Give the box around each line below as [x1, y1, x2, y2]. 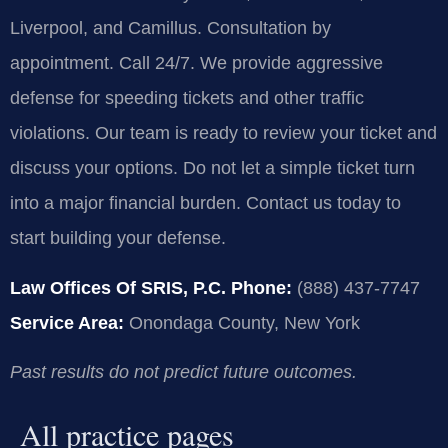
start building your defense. [10, 228, 226, 249]
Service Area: [10, 312, 124, 333]
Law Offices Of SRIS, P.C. [10, 277, 226, 298]
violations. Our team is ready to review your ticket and [10, 123, 437, 144]
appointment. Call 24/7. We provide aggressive [10, 53, 383, 74]
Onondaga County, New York [124, 312, 360, 333]
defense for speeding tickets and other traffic [10, 88, 364, 109]
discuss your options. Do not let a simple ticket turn [10, 158, 415, 179]
